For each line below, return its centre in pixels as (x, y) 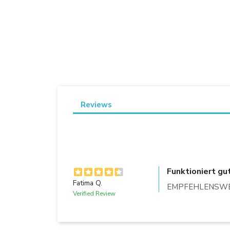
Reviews (96, 104)
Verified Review (94, 194)
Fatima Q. (88, 183)
